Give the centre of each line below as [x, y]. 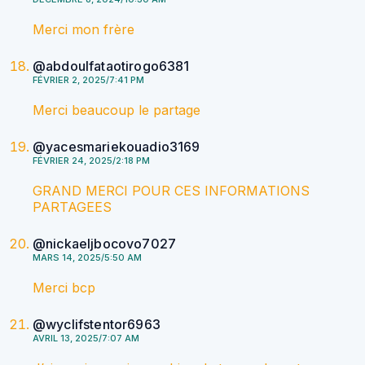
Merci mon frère [84, 30]
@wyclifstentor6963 [97, 325]
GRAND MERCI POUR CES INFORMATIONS [171, 191]
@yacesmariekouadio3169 [117, 147]
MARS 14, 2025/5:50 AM [87, 258]
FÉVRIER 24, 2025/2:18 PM [91, 161]
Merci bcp [64, 288]
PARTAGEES [72, 207]
